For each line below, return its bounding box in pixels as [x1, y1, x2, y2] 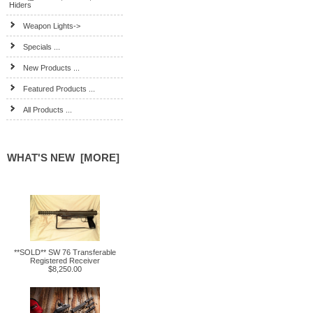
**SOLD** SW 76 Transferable [13, 248, 116, 256]
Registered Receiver [29, 256, 100, 265]
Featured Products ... [23, 85, 96, 93]
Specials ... [23, 43, 61, 51]
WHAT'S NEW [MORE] [6, 152, 119, 163]
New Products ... [23, 64, 80, 72]
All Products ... [23, 105, 73, 114]
